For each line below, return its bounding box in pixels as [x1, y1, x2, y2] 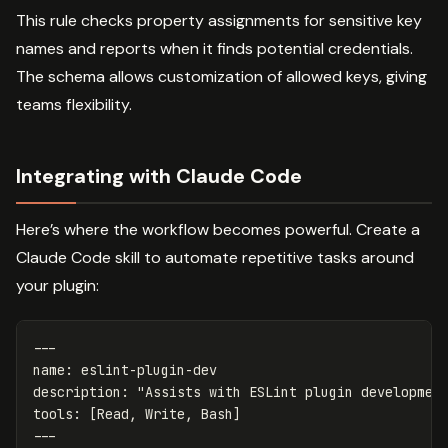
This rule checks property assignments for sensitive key [16, 9, 422, 31]
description [33, 382, 121, 401]
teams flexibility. [16, 93, 132, 115]
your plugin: [16, 274, 99, 296]
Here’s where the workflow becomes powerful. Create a [16, 218, 420, 240]
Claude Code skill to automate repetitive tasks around [16, 246, 414, 268]
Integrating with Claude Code [16, 162, 302, 189]
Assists [145, 382, 201, 401]
